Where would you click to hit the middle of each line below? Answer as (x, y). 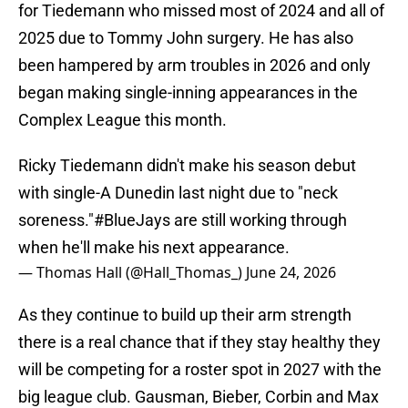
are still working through (259, 220)
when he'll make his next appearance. (154, 248)
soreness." (56, 220)
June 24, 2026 (291, 273)
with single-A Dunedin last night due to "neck (178, 193)
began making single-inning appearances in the (188, 93)
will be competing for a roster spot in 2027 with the (200, 370)
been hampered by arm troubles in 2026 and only (194, 66)
